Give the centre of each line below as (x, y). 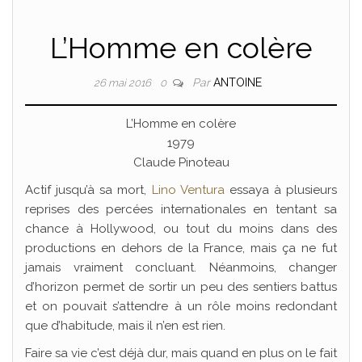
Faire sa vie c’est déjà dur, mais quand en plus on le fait (181, 353)
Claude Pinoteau (181, 162)
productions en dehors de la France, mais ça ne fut (181, 248)
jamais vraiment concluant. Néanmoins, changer (181, 267)
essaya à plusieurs (280, 190)
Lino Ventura (188, 190)
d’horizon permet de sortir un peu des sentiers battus (181, 287)
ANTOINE (238, 82)
